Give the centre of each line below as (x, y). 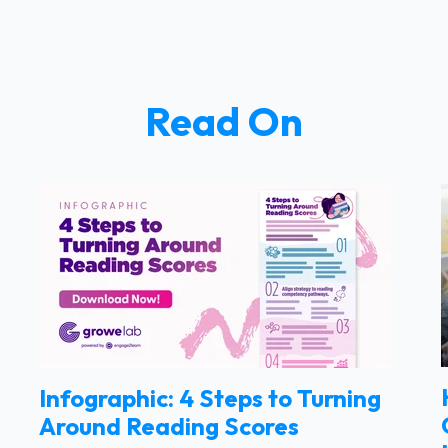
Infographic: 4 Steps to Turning (209, 397)
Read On (224, 121)
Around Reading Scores (168, 425)
